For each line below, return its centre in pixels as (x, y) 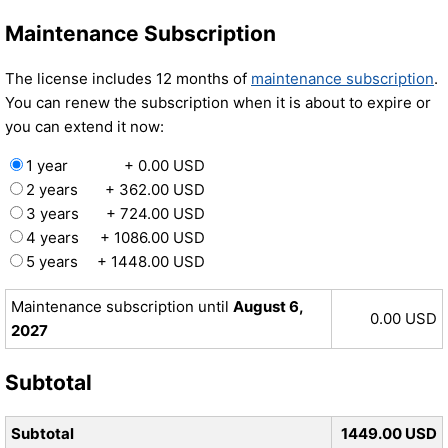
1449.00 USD (389, 433)
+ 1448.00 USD (151, 261)
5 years (52, 261)
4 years (52, 237)
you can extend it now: (84, 126)
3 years (52, 213)
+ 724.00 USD (155, 213)
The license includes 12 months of (128, 78)
